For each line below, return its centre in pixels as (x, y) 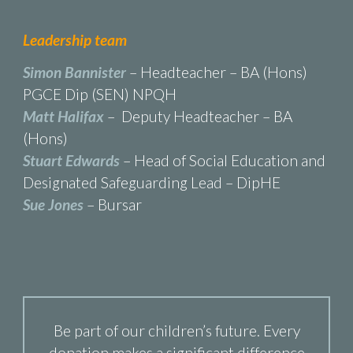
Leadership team (74, 39)
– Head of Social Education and (222, 160)
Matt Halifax (65, 116)
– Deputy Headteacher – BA (199, 116)
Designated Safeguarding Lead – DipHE (151, 182)
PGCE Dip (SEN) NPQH (99, 94)
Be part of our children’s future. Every (176, 331)
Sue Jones (53, 204)
